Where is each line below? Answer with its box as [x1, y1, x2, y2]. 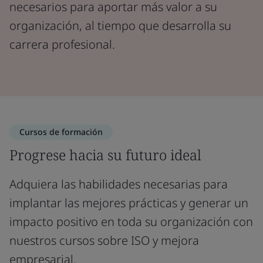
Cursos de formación [19, 126, 103, 137]
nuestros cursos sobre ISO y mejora [9, 232, 199, 248]
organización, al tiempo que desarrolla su [9, 18, 231, 33]
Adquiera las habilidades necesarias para [9, 176, 228, 192]
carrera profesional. [9, 36, 115, 52]
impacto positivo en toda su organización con [9, 214, 253, 230]
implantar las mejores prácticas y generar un [9, 195, 248, 211]
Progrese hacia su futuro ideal [9, 145, 201, 164]
